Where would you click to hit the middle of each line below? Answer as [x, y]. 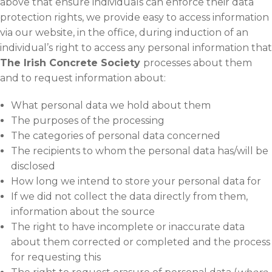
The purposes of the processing [87, 120]
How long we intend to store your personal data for [136, 181]
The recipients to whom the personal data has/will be [139, 151]
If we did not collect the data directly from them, [129, 196]
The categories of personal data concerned [115, 135]
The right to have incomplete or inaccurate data [127, 226]
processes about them [198, 63]
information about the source [83, 211]
